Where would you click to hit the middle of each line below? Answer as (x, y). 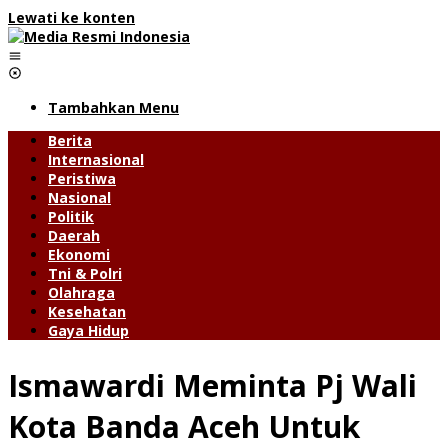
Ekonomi (79, 254)
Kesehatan (87, 311)
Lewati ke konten (71, 17)
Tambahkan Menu (113, 107)
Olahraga (81, 292)
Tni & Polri (85, 273)
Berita (70, 140)
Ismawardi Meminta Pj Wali (212, 385)
